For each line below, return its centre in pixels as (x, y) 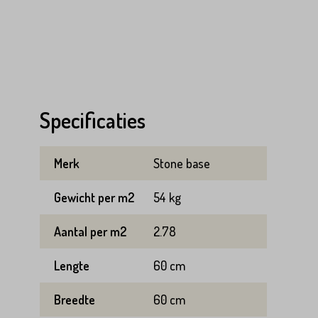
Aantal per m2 (90, 231)
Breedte (75, 300)
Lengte (72, 265)
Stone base (182, 163)
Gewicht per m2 (94, 197)
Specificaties (93, 120)
